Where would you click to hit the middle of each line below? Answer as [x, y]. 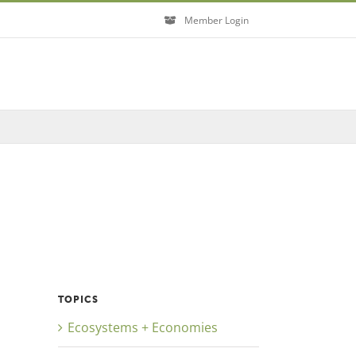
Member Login [217, 20]
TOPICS [78, 300]
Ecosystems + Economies [143, 327]
